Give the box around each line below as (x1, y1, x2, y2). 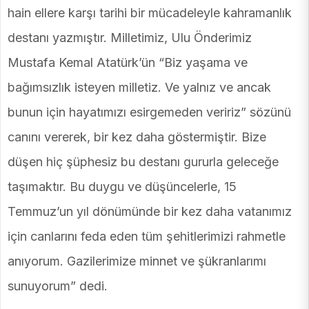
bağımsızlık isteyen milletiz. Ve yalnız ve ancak (8, 80, 271, 95)
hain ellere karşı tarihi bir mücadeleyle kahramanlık (8, 6, 292, 21)
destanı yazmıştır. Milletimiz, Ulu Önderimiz (8, 30, 252, 46)
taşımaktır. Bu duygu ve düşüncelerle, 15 (8, 179, 237, 195)
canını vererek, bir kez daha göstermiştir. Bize (8, 130, 266, 145)
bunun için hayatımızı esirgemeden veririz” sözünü (8, 105, 291, 120)
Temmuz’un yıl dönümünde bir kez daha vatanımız (8, 204, 292, 219)
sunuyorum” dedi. (8, 279, 108, 294)
